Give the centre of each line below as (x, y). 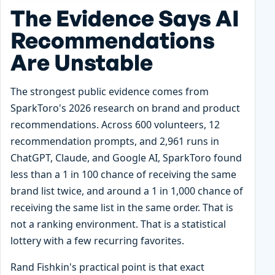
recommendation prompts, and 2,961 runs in (115, 141)
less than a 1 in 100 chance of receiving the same (123, 175)
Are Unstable (82, 63)
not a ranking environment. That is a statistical (118, 224)
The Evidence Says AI (125, 18)
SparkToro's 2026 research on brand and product (125, 108)
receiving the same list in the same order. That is (122, 208)
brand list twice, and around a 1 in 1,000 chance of (127, 191)
